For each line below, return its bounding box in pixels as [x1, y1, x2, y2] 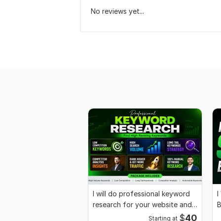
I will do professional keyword [93, 189, 190, 198]
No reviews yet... [91, 7, 144, 15]
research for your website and [93, 200, 192, 209]
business [93, 211, 121, 220]
